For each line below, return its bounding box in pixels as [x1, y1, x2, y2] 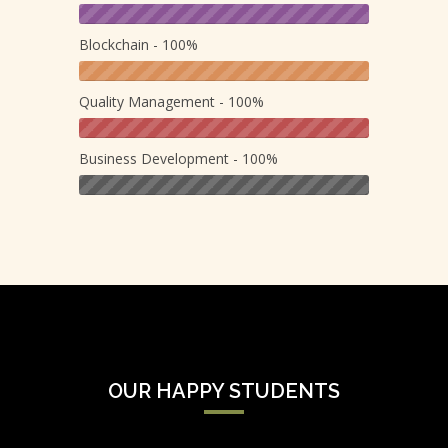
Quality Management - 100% [79, 92, 264, 112]
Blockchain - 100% [79, 35, 198, 55]
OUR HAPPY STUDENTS [108, 379, 340, 404]
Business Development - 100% [79, 149, 278, 169]
